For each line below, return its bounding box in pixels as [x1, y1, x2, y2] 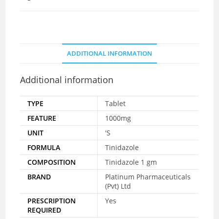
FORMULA [27, 142, 61, 152]
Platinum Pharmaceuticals [105, 172, 191, 181]
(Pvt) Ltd [105, 181, 131, 191]
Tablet [105, 98, 126, 108]
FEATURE [27, 113, 57, 123]
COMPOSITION [27, 157, 76, 167]
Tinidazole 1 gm [105, 157, 157, 167]
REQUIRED [27, 205, 62, 215]
